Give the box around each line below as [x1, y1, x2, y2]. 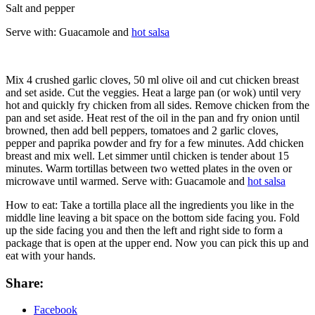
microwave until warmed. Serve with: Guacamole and [6, 174, 247, 187]
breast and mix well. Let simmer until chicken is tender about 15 [6, 149, 289, 162]
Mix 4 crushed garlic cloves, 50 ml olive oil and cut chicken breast [6, 73, 299, 86]
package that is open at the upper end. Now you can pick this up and [6, 236, 309, 249]
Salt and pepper [6, 1, 75, 14]
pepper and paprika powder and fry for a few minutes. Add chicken [6, 136, 304, 149]
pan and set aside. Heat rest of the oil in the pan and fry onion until [6, 111, 300, 124]
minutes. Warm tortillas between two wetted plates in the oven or [6, 162, 292, 174]
